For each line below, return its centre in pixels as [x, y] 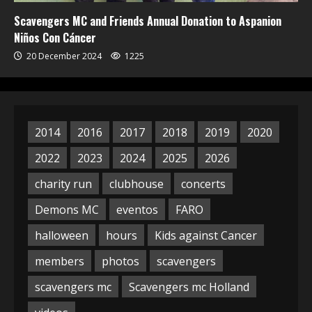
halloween [62, 235]
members [60, 261]
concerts [203, 184]
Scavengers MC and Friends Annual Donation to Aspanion [148, 21]
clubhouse [136, 184]
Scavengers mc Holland [189, 287]
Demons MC [67, 209]
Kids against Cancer [206, 235]
